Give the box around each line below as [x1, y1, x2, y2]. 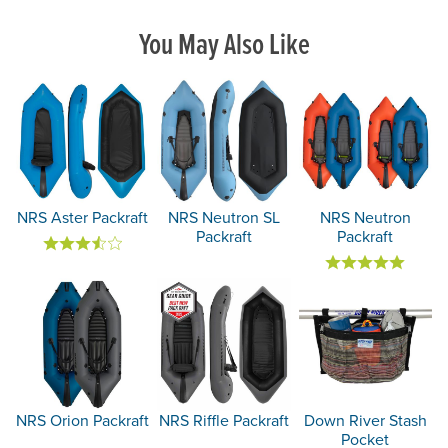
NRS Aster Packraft [17, 205, 149, 228]
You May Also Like [138, 22, 310, 65]
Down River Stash [303, 408, 427, 431]
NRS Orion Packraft [16, 408, 150, 431]
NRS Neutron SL [167, 205, 280, 228]
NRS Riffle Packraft [158, 408, 289, 431]
